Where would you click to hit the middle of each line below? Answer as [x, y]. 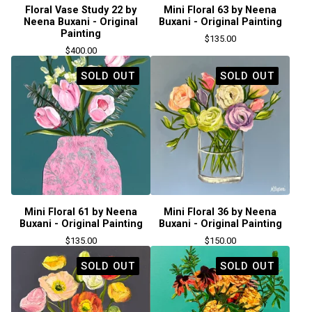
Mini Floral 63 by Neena [220, 10]
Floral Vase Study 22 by [81, 10]
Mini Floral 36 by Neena [220, 212]
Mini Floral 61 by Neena [81, 212]
